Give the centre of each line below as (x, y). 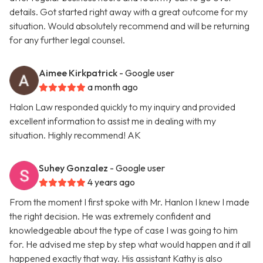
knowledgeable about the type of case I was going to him (124, 230)
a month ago (113, 87)
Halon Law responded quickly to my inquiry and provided (122, 107)
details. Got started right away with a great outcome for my (129, 12)
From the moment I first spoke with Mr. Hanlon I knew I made (129, 202)
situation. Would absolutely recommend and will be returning (129, 26)
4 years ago (111, 182)
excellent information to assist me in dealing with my (113, 121)
